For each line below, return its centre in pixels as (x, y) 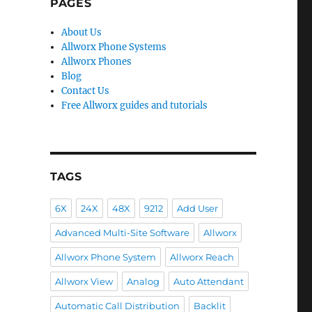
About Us (82, 32)
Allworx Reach (202, 257)
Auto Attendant (208, 281)
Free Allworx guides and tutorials (135, 106)
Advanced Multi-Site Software (122, 233)
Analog (143, 281)
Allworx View (84, 281)
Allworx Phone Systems (114, 47)
